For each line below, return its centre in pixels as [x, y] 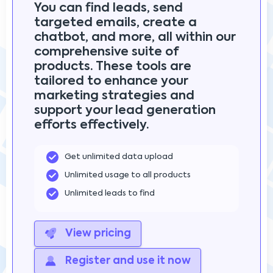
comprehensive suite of [106, 52]
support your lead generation [125, 111]
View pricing [97, 233]
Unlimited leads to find [110, 193]
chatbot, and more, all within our [135, 37]
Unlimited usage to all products [128, 175]
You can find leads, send [108, 8]
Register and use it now [127, 261]
